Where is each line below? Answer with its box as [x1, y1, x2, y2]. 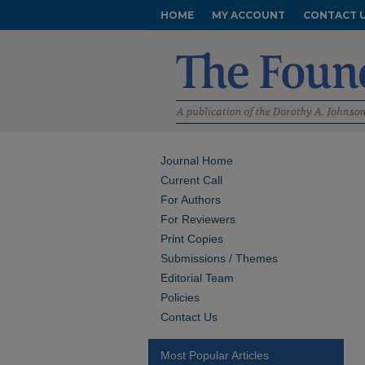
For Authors [161, 193, 221, 206]
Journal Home [161, 154, 233, 167]
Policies [161, 291, 200, 304]
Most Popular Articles [161, 349, 269, 362]
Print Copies [161, 232, 223, 245]
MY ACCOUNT [212, 9, 285, 21]
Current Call [161, 174, 222, 187]
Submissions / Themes [161, 252, 278, 265]
